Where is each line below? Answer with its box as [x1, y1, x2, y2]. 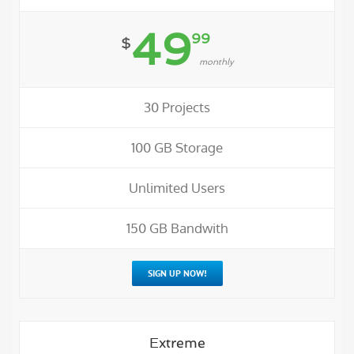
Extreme [149, 333, 205, 351]
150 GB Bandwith [126, 219, 228, 236]
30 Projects [144, 98, 210, 115]
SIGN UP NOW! [147, 266, 207, 279]
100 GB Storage [131, 138, 223, 156]
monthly [198, 56, 234, 67]
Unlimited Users [129, 179, 225, 196]
